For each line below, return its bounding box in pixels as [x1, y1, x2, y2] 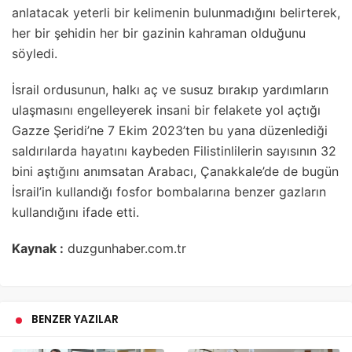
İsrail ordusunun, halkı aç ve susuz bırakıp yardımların [12, 81, 328, 97]
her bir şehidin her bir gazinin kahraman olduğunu [12, 24, 306, 41]
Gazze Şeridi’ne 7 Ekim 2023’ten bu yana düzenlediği [12, 122, 328, 138]
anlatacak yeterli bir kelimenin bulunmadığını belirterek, [12, 4, 340, 20]
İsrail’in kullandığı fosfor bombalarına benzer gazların [12, 183, 326, 200]
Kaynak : [12, 240, 64, 256]
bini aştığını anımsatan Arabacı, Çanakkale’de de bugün [12, 163, 339, 179]
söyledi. [12, 45, 57, 61]
